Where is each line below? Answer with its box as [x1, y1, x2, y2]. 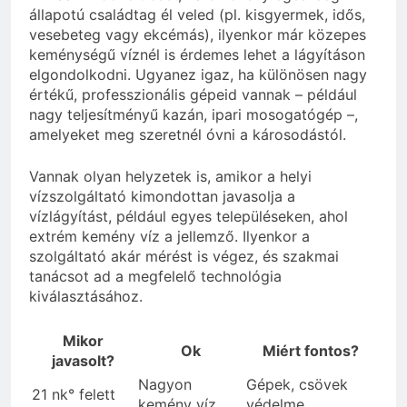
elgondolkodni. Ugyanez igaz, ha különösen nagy [29, 65, 367, 84]
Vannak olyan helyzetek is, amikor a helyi [29, 167, 312, 186]
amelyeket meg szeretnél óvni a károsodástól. [29, 125, 346, 144]
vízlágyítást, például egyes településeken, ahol [29, 207, 348, 226]
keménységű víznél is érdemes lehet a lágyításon [29, 45, 365, 65]
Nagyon [138, 375, 192, 394]
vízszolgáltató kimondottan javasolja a [29, 187, 295, 206]
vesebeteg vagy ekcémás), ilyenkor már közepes [29, 25, 366, 45]
